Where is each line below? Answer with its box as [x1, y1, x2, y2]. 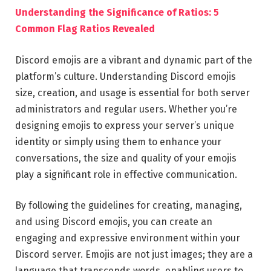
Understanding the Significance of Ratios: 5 [15, 7, 219, 19]
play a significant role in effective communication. [15, 168, 237, 180]
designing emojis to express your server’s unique [15, 119, 234, 131]
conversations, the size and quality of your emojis [15, 152, 237, 164]
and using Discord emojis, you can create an [15, 216, 212, 228]
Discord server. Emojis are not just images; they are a [15, 249, 253, 261]
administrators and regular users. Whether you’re [15, 103, 237, 115]
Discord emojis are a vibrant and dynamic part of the [15, 54, 252, 66]
